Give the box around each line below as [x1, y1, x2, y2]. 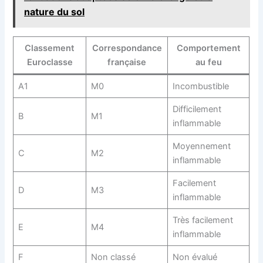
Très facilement [172, 215, 233, 226]
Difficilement [172, 104, 221, 115]
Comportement [176, 43, 241, 54]
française [107, 57, 147, 68]
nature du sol [24, 5, 85, 18]
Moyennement [172, 141, 231, 152]
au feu [195, 57, 222, 68]
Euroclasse [26, 57, 73, 68]
